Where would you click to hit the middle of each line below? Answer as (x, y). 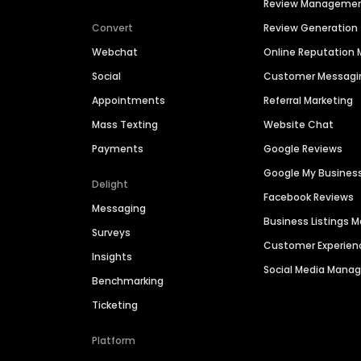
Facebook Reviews (309, 197)
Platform (114, 341)
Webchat (115, 52)
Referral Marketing (309, 101)
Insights (112, 257)
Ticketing (115, 305)
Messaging (119, 209)
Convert (112, 28)
